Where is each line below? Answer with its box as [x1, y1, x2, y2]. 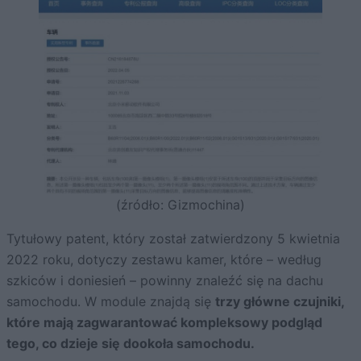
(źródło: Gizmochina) [116, 197, 245, 214]
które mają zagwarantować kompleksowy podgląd [6, 314, 322, 331]
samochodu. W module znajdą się [6, 293, 215, 310]
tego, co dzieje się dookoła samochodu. [6, 335, 255, 352]
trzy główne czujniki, [215, 293, 344, 310]
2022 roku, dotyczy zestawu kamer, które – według [6, 251, 322, 268]
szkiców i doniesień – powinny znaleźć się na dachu [6, 272, 323, 289]
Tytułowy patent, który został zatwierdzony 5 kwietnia [6, 230, 340, 247]
